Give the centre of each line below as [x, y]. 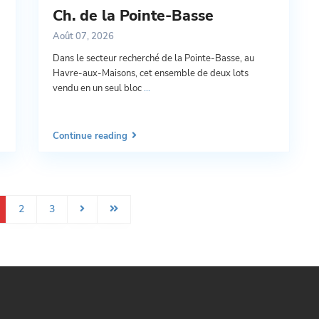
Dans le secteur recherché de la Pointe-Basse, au [153, 59]
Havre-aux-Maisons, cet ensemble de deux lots [151, 74]
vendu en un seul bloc [98, 89]
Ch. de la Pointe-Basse [133, 16]
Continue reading [90, 136]
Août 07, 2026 [83, 37]
